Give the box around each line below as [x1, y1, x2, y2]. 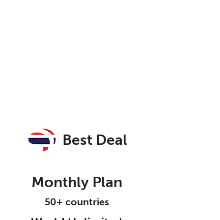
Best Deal [62, 131, 127, 149]
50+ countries [44, 196, 109, 208]
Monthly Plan [31, 173, 122, 191]
